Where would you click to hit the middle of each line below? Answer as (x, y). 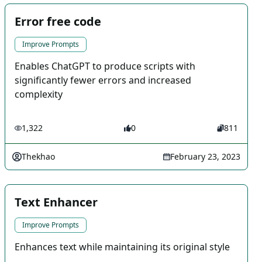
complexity (39, 94)
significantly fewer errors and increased (103, 80)
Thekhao (38, 156)
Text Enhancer (56, 202)
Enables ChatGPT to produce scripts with (105, 66)
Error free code (58, 21)
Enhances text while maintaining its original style (122, 247)
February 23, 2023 (205, 156)
